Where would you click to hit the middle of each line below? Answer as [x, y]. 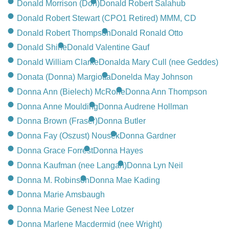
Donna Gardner [148, 136]
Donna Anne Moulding [58, 106]
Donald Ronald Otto [147, 33]
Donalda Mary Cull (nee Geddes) [158, 62]
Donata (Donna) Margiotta [64, 77]
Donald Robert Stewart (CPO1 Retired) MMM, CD [107, 18]
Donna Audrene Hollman [143, 106]
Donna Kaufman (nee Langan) [72, 165]
